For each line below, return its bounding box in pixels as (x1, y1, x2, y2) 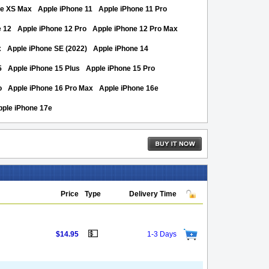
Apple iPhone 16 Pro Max (8, 84, 93, 92)
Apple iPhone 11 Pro (98, 5, 167, 13)
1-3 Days (147, 230, 177, 238)
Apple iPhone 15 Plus (8, 64, 80, 73)
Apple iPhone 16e (99, 84, 159, 92)
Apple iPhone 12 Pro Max (92, 25, 178, 33)
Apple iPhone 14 (93, 44, 148, 53)
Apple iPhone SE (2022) (7, 44, 87, 53)
